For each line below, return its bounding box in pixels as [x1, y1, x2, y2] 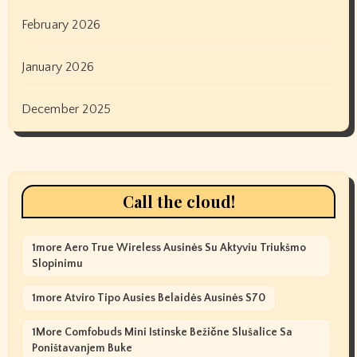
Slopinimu [31, 257, 83, 271]
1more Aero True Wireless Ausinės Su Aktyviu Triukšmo [31, 241, 306, 255]
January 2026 [21, 60, 94, 75]
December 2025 [21, 102, 112, 117]
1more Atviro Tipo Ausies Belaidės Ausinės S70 [31, 292, 265, 305]
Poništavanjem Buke [31, 342, 132, 355]
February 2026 [21, 18, 101, 33]
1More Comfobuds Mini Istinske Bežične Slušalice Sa [31, 326, 292, 339]
